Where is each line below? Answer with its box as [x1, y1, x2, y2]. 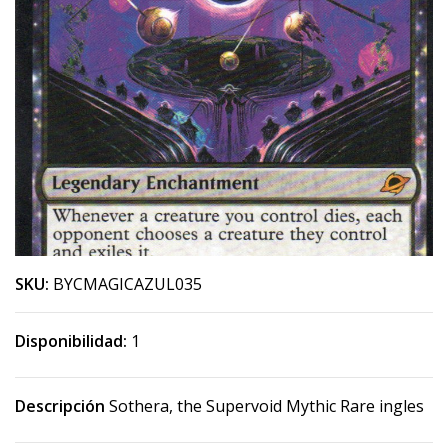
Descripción [15, 395, 105, 417]
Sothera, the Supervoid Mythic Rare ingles [105, 395, 424, 417]
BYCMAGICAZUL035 [53, 273, 202, 295]
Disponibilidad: [15, 330, 127, 352]
